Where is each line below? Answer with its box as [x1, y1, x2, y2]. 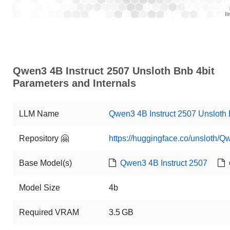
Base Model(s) [19, 159, 72, 167]
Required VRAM [19, 208, 79, 217]
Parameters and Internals [13, 78, 136, 89]
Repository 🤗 [19, 134, 69, 143]
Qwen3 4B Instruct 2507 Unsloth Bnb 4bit [13, 65, 215, 76]
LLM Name [19, 109, 59, 118]
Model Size [19, 183, 60, 192]
